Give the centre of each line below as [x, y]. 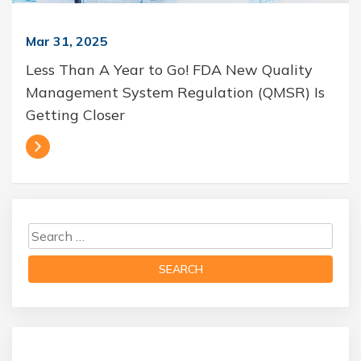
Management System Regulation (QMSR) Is [175, 92]
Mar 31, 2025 [67, 41]
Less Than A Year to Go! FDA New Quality [169, 70]
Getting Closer [75, 115]
